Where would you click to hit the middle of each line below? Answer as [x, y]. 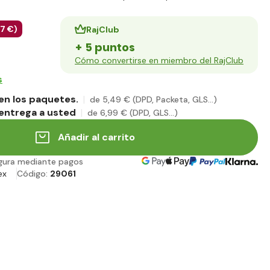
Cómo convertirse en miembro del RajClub [159, 61]
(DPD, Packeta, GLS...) [175, 100]
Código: [33, 174]
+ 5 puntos [105, 48]
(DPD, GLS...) [154, 113]
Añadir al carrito [96, 137]
